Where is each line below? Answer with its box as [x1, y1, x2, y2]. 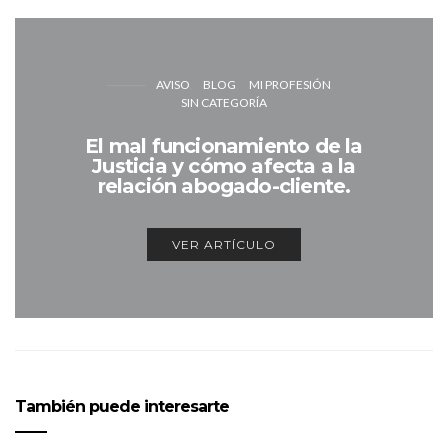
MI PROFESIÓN [249, 76, 331, 92]
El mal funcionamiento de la [85, 133, 363, 158]
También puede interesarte [15, 397, 229, 416]
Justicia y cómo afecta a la [92, 153, 356, 178]
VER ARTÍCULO [172, 236, 276, 252]
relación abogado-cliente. [97, 173, 351, 198]
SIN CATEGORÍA [181, 94, 267, 110]
